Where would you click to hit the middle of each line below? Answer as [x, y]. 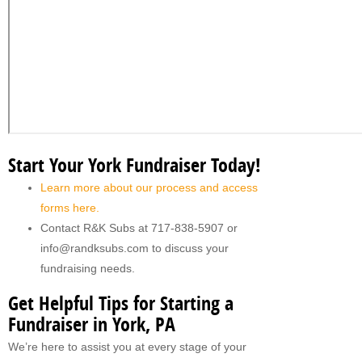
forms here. [70, 208]
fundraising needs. [88, 269]
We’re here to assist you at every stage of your [127, 347]
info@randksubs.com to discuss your [135, 248]
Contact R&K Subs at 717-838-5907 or [139, 228]
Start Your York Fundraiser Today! [135, 167]
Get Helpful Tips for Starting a [121, 305]
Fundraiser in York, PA [92, 326]
